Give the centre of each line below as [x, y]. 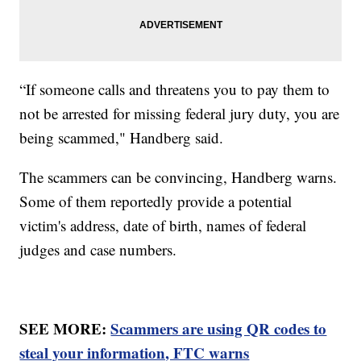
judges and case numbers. [101, 250]
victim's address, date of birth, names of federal [163, 226]
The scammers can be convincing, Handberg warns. [178, 177]
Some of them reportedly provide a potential [156, 201]
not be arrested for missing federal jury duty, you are [180, 114]
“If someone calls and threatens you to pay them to [175, 89]
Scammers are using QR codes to [219, 329]
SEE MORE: [65, 329]
